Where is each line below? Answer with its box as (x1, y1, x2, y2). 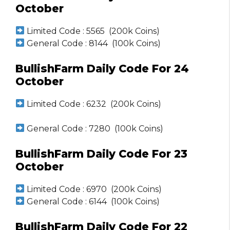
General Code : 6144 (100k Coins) (25, 196, 160, 206)
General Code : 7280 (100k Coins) (25, 123, 164, 133)
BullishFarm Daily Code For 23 (15, 147, 187, 160)
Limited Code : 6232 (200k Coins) (25, 99, 162, 109)
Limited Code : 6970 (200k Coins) (25, 184, 162, 194)
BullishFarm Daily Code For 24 (15, 62, 189, 75)
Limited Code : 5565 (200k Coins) (25, 26, 160, 36)
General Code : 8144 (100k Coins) (25, 38, 161, 48)
